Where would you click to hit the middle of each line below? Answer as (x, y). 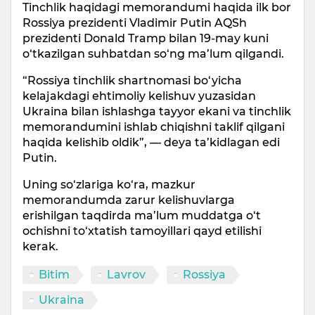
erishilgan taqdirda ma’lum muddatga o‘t (142, 216)
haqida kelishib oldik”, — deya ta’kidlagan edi (151, 143)
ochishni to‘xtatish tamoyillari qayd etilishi (142, 231)
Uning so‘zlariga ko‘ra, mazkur (109, 185)
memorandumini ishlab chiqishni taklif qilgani (154, 127)
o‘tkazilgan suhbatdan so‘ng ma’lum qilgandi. (153, 54)
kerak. (40, 247)
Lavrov (126, 275)
